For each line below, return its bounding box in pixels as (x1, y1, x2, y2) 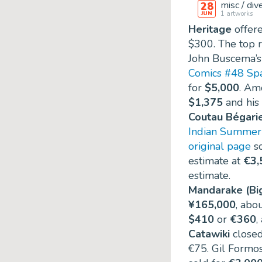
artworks (225, 9, 253, 18)
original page (188, 139, 251, 154)
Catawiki (188, 227, 230, 242)
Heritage (188, 22, 232, 37)
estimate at (188, 154, 243, 168)
